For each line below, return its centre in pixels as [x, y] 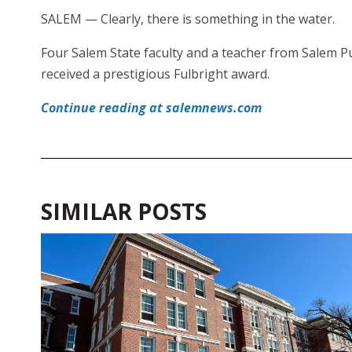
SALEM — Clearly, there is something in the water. [188, 19]
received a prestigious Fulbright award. [155, 74]
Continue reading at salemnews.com [151, 108]
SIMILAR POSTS [124, 212]
